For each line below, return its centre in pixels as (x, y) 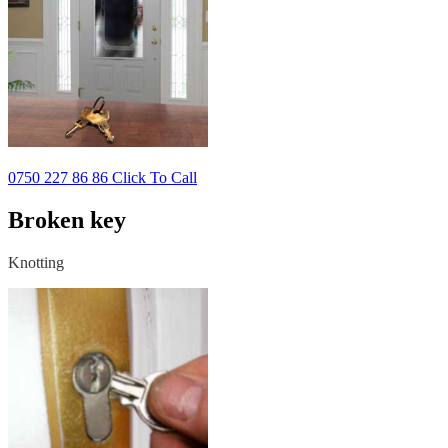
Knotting (36, 262)
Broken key (67, 219)
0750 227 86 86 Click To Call (102, 177)
